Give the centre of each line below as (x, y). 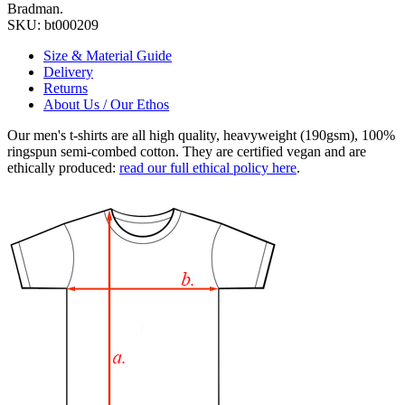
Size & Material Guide (108, 55)
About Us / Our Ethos (106, 104)
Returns (66, 88)
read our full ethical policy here (208, 167)
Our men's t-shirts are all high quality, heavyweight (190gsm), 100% (201, 135)
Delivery (68, 71)
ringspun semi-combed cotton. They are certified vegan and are (187, 151)
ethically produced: (63, 167)
